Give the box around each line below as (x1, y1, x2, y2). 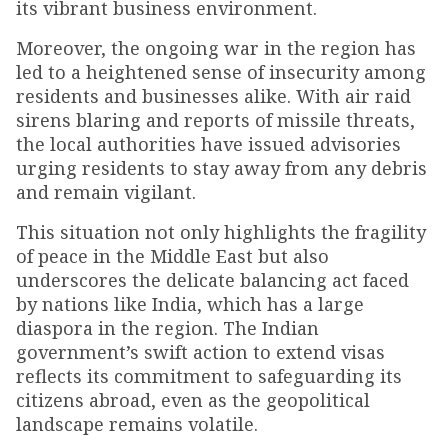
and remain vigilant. (16, 180, 196, 205)
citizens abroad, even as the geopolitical (16, 388, 370, 413)
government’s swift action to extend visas (16, 340, 385, 365)
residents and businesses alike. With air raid (16, 84, 411, 109)
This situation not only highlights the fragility (16, 220, 426, 245)
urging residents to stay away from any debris (16, 156, 427, 181)
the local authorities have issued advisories (16, 132, 401, 157)
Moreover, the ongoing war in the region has (16, 36, 416, 61)
